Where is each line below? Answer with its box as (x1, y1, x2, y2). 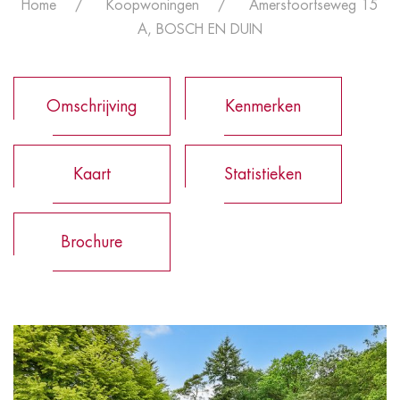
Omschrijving (46, 97, 137, 114)
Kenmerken (225, 97, 301, 114)
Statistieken (224, 165, 302, 182)
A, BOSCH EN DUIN (137, 21, 262, 37)
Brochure (61, 233, 122, 250)
